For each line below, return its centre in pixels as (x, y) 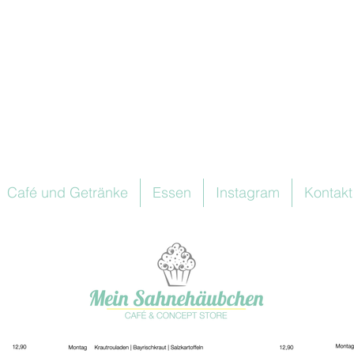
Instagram (248, 192)
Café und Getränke (68, 192)
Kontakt (328, 192)
